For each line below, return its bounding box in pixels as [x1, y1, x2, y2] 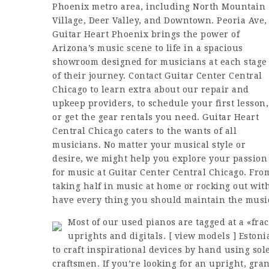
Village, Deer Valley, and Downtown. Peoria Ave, [52, 16, 267, 25]
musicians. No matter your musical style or [52, 140, 246, 150]
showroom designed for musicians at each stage [52, 57, 267, 67]
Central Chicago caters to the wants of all [52, 126, 237, 136]
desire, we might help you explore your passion [52, 154, 267, 163]
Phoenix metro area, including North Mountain [52, 2, 265, 11]
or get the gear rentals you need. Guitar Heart [52, 112, 259, 122]
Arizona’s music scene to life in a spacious [52, 43, 243, 53]
